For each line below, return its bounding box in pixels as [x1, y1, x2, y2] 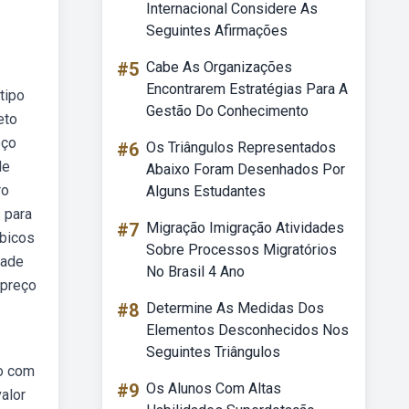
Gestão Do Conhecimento [146, 102, 309, 120]
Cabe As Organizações [146, 58, 292, 76]
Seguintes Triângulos [146, 343, 280, 361]
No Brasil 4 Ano [146, 263, 245, 280]
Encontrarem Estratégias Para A [146, 80, 348, 98]
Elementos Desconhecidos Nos [146, 321, 349, 339]
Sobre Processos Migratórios [146, 241, 337, 258]
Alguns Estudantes [146, 183, 266, 200]
